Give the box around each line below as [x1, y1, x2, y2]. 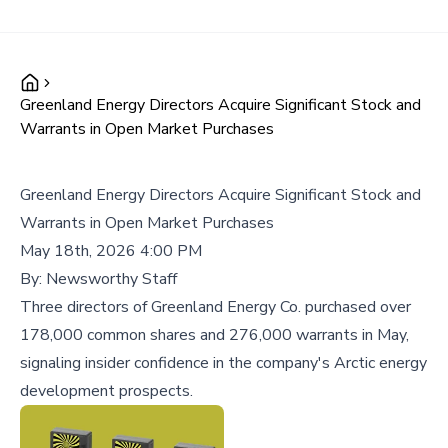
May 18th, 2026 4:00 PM [20, 240, 202, 262]
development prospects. [20, 380, 193, 402]
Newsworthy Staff [46, 268, 177, 290]
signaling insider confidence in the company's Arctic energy [20, 352, 427, 374]
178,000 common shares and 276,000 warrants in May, [20, 324, 409, 346]
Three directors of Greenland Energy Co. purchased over [20, 296, 411, 318]
